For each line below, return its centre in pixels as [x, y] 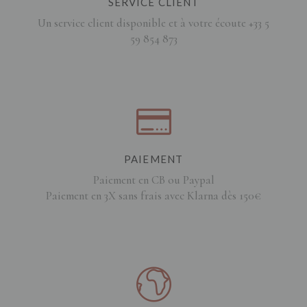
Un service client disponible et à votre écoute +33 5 [153, 23]
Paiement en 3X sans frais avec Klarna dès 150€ [153, 195]
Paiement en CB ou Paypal [153, 180]
